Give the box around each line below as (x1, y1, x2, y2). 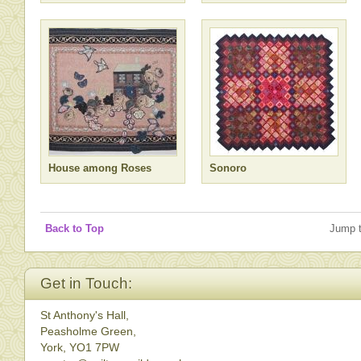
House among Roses (48, 162, 151, 174)
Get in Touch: (40, 275, 132, 292)
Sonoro (210, 162, 247, 174)
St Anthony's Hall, (40, 309, 129, 322)
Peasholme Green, (40, 326, 136, 338)
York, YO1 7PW (40, 342, 119, 354)
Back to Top (45, 222, 104, 234)
